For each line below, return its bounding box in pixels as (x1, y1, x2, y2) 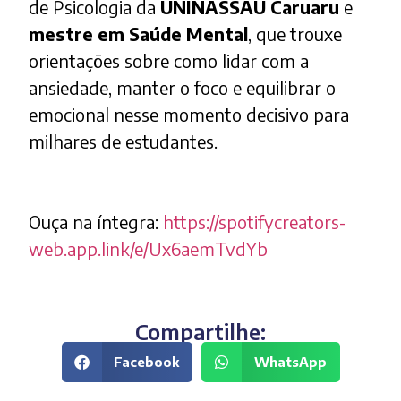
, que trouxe (248, 22, 343, 46)
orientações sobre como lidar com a (29, 49, 310, 73)
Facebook (114, 354, 179, 370)
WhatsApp (253, 354, 327, 370)
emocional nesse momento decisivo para (29, 103, 350, 126)
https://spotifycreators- (163, 210, 346, 234)
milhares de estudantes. (29, 130, 218, 153)
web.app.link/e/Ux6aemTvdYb (29, 237, 269, 260)
